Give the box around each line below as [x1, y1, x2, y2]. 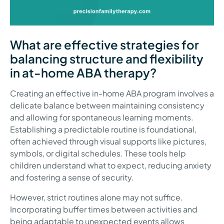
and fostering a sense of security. [10, 172, 134, 183]
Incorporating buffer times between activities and [10, 204, 197, 215]
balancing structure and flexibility [10, 51, 203, 66]
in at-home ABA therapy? [10, 65, 156, 80]
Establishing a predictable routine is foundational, [10, 124, 196, 135]
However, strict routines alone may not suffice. [10, 192, 183, 203]
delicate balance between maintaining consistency [10, 100, 204, 111]
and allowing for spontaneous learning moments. [10, 112, 193, 123]
